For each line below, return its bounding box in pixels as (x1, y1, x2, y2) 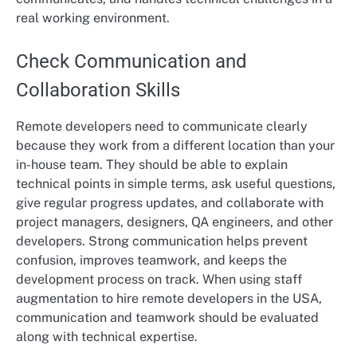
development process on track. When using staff (16, 271, 302, 287)
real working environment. (16, 10, 170, 25)
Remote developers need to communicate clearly (16, 118, 308, 134)
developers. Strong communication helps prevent (16, 233, 308, 249)
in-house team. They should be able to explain (16, 156, 288, 172)
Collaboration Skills (16, 78, 180, 101)
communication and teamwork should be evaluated (16, 309, 319, 325)
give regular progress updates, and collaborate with (16, 194, 324, 210)
